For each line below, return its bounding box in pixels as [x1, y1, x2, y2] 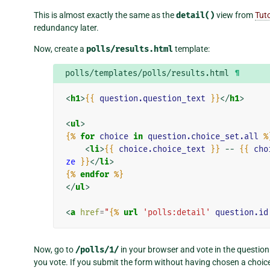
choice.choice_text [118, 143, 206, 154]
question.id [215, 207, 268, 218]
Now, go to [34, 244, 75, 254]
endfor [80, 169, 109, 180]
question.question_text [99, 93, 206, 104]
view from [215, 10, 255, 20]
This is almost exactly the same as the [34, 10, 176, 20]
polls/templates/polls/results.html [64, 67, 229, 78]
